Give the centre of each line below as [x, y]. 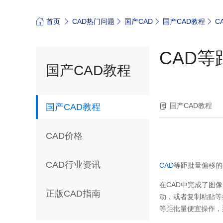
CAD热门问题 [93, 22]
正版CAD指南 [73, 194]
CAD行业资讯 [73, 165]
